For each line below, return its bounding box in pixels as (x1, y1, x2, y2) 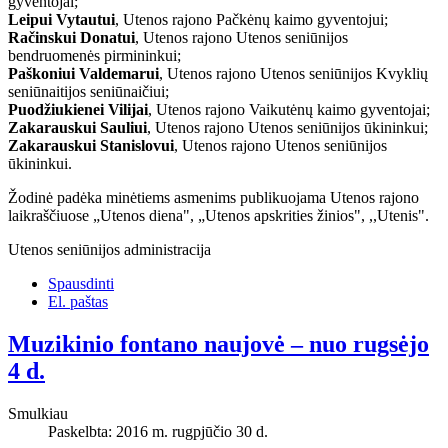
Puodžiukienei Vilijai (8, 101, 148, 119)
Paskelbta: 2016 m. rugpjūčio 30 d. (48, 423, 268, 441)
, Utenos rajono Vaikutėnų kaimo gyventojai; (148, 101, 430, 119)
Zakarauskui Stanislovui (8, 137, 174, 155)
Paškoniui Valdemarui (8, 65, 159, 83)
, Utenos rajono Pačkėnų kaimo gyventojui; (115, 11, 388, 29)
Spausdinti (48, 275, 114, 293)
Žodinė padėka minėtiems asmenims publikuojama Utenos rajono (8, 189, 419, 207)
